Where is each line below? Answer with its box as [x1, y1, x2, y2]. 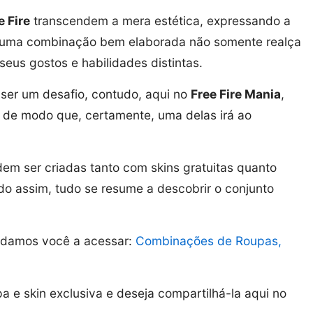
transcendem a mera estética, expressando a [30, 13, 291, 28]
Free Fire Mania [191, 86, 281, 101]
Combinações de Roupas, [136, 233, 282, 248]
